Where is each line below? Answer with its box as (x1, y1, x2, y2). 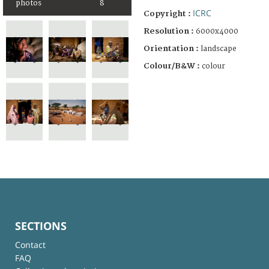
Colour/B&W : (144, 61, 202, 71)
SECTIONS (15, 218, 67, 233)
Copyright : (144, 8, 193, 19)
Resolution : (144, 26, 194, 36)
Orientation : (144, 43, 201, 53)
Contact (15, 238, 46, 250)
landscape (201, 44, 237, 53)
